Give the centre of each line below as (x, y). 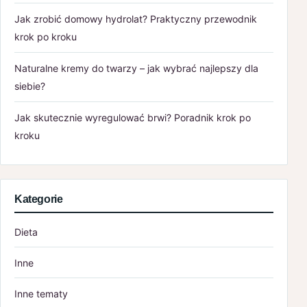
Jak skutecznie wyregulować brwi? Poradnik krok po (133, 117)
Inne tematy (41, 293)
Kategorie (39, 199)
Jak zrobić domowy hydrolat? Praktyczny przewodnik (136, 19)
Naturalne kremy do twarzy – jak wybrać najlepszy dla (136, 68)
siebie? (30, 86)
